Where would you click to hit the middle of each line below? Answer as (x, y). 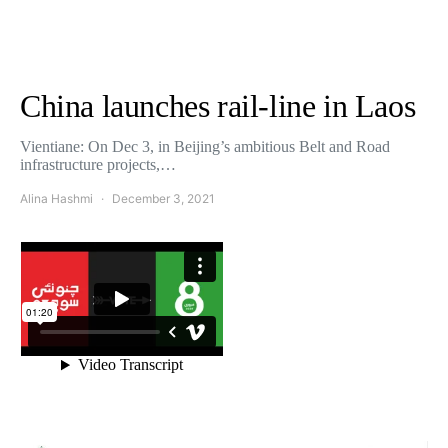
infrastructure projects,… (98, 164)
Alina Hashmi (56, 198)
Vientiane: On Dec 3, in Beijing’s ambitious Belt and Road (205, 146)
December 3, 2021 (163, 198)
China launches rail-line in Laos (218, 106)
